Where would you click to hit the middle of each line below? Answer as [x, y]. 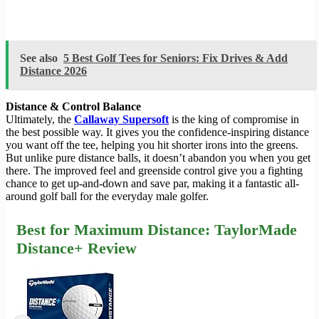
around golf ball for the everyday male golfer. [107, 197]
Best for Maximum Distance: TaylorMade [157, 230]
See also [39, 58]
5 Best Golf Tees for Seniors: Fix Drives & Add [176, 58]
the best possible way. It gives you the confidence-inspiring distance [157, 132]
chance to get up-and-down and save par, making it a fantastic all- [152, 184]
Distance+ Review [77, 249]
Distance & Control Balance [73, 107]
